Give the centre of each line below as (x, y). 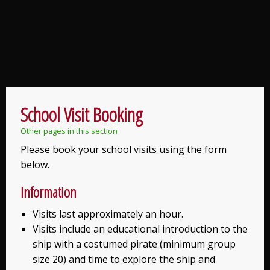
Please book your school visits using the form (124, 150)
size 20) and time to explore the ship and (124, 259)
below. (35, 165)
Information (49, 192)
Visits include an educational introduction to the (140, 229)
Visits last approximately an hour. (108, 214)
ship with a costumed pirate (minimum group (134, 244)
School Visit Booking (82, 115)
